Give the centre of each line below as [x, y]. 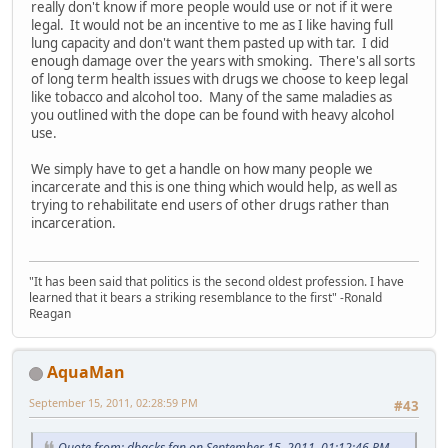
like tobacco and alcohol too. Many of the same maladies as [211, 96]
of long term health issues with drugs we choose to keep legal [219, 78]
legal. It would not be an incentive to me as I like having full [212, 24]
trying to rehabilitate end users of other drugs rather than [210, 204]
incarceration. [73, 222]
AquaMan [86, 372]
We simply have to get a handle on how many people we [202, 168]
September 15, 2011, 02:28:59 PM [113, 403]
